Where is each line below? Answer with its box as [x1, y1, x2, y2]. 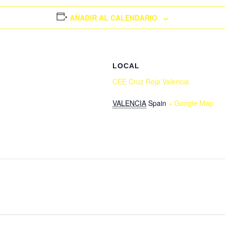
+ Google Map [168, 98, 213, 108]
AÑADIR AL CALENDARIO [69, 13, 157, 23]
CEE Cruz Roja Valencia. [113, 76, 191, 87]
